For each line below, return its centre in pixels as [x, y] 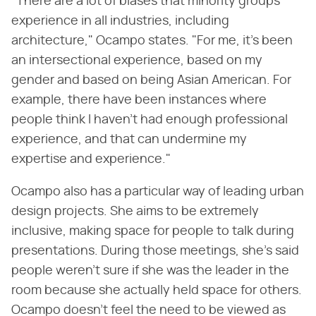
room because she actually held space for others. [157, 290]
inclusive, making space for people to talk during [153, 231]
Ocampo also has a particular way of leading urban [158, 192]
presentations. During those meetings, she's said [155, 251]
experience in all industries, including [120, 21]
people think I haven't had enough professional [150, 120]
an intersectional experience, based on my [137, 60]
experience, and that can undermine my [129, 139]
